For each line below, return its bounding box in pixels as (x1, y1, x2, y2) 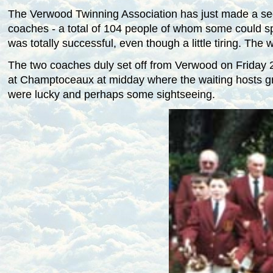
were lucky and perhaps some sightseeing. (7, 88, 215, 101)
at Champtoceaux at (7, 74, 109, 86)
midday (108, 74, 144, 86)
